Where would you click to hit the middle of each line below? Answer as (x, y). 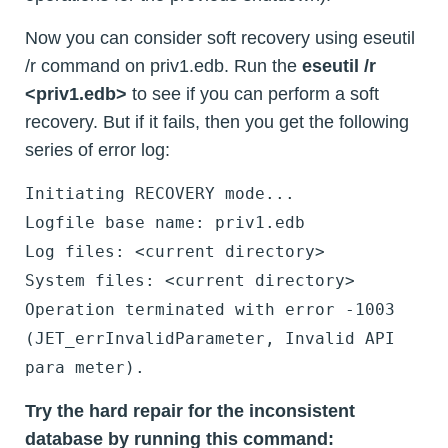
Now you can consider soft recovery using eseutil (220, 37)
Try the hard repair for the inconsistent (190, 410)
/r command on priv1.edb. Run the (163, 65)
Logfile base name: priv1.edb (165, 222)
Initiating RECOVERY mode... (160, 193)
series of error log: (97, 149)
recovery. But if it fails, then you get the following (217, 121)
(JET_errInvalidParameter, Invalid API (210, 338)
